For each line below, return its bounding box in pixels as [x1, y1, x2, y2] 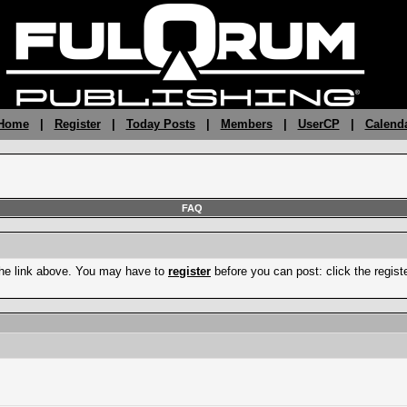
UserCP [297, 117, 340, 131]
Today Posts [125, 117, 195, 131]
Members [220, 117, 273, 131]
